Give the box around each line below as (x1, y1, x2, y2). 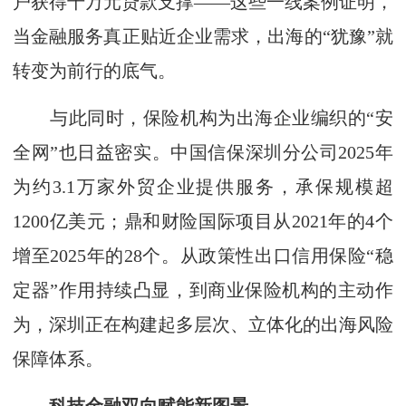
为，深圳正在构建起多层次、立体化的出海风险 (13, 314, 393, 334)
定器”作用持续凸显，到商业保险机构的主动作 (13, 280, 393, 300)
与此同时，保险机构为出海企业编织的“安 (13, 108, 393, 128)
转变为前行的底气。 (13, 61, 176, 81)
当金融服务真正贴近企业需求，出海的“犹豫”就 (13, 26, 393, 46)
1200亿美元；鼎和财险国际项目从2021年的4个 (13, 211, 393, 231)
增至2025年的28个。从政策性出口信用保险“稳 (13, 246, 393, 266)
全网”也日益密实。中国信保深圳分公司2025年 (13, 142, 393, 162)
